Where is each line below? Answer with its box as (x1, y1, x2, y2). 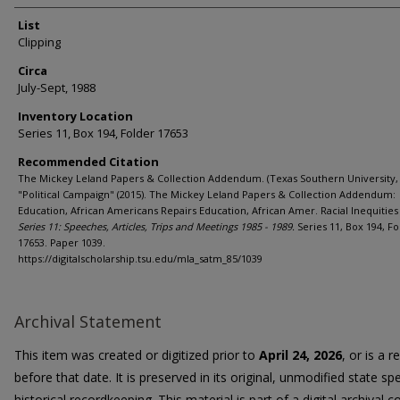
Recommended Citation (18, 154, 159, 170)
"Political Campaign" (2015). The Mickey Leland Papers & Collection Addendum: (18, 187, 396, 201)
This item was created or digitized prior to (14, 346, 259, 363)
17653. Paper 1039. (18, 236, 105, 249)
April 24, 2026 (259, 346, 342, 363)
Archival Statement (14, 311, 162, 332)
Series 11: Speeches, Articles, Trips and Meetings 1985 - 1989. (18, 220, 295, 233)
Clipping (18, 34, 61, 50)
